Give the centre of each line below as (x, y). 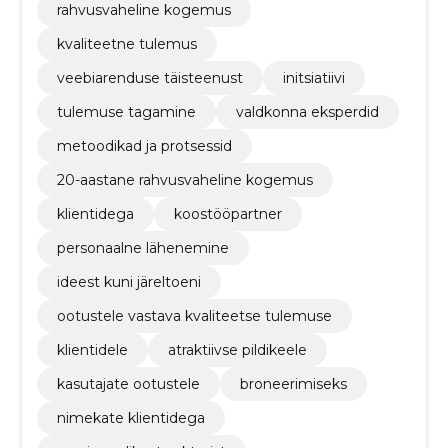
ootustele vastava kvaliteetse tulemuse (194, 315)
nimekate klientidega (130, 417)
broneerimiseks (293, 383)
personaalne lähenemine (142, 247)
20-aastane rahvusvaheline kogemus (184, 179)
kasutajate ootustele (128, 383)
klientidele (92, 349)
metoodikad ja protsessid (144, 145)
